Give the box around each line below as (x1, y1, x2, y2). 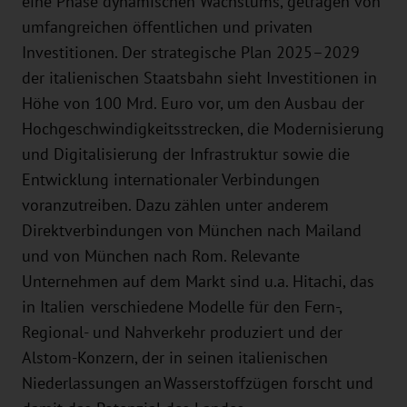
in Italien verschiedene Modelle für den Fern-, (22, 297, 342, 316)
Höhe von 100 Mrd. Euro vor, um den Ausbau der (22, 94, 364, 113)
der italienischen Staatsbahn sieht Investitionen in (22, 68, 377, 87)
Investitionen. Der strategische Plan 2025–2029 (22, 43, 360, 62)
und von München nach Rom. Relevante (22, 246, 300, 265)
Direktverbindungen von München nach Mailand (22, 221, 362, 240)
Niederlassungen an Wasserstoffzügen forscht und (22, 373, 373, 392)
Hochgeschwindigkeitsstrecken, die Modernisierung (22, 119, 384, 138)
